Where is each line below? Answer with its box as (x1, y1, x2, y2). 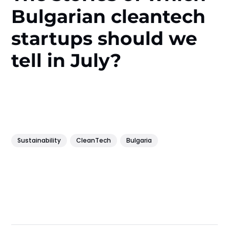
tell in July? (11, 49, 122, 72)
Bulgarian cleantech (11, 5, 206, 28)
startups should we (11, 27, 198, 50)
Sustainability (17, 136, 61, 145)
